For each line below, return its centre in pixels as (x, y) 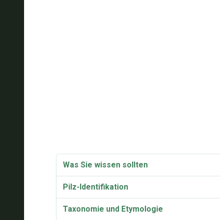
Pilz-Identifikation (95, 187)
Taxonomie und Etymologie (113, 209)
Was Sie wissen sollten (105, 165)
